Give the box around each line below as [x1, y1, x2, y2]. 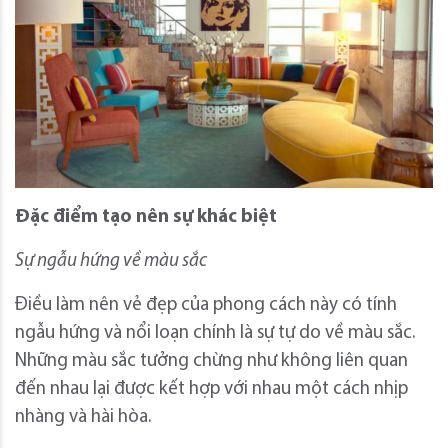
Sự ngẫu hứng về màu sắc [15, 252, 207, 272]
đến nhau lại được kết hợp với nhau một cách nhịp [15, 380, 408, 400]
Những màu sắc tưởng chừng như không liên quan [15, 352, 408, 372]
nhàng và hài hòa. [15, 408, 151, 428]
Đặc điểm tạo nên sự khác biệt [15, 208, 277, 228]
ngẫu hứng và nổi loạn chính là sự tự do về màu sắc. [15, 324, 415, 344]
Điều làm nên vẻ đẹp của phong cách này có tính [15, 296, 397, 316]
